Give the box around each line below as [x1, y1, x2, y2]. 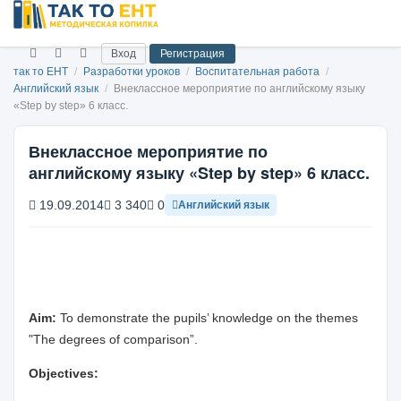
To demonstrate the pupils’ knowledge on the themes [60, 311, 358, 325]
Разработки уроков [83, 65, 183, 78]
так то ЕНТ [13, 65, 68, 78]
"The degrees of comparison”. [29, 332, 198, 346]
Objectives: [29, 366, 98, 380]
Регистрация [160, 47, 225, 60]
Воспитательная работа [195, 65, 322, 78]
